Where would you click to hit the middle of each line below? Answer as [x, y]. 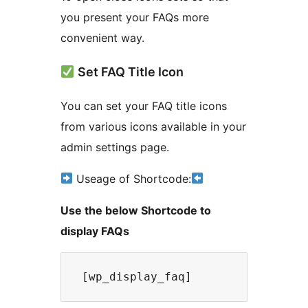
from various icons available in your [153, 126]
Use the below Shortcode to [136, 210]
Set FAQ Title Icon [129, 71]
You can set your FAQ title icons [144, 106]
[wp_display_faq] [137, 276]
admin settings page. [115, 147]
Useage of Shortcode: [132, 178]
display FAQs [95, 231]
